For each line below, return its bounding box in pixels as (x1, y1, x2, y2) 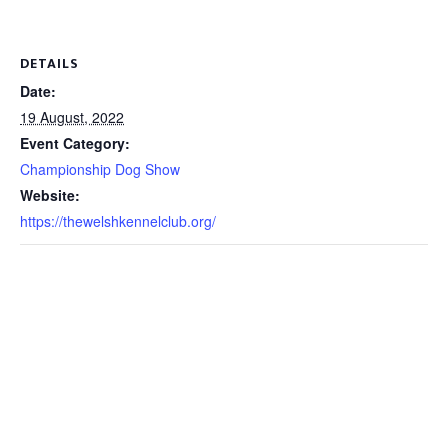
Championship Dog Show (20, 159, 180, 179)
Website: (20, 185, 80, 205)
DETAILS (20, 52, 79, 75)
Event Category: (20, 133, 130, 153)
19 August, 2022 (20, 107, 124, 127)
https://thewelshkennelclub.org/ (20, 211, 216, 231)
